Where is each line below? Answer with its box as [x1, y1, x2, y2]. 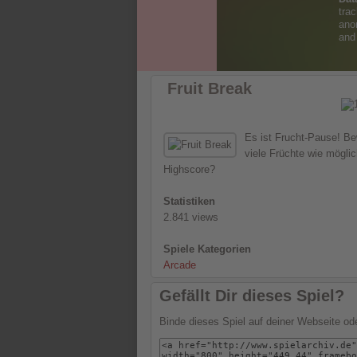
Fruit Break [167, 80, 252, 98]
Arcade [163, 259, 196, 272]
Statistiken [163, 195, 215, 208]
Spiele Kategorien [163, 243, 251, 256]
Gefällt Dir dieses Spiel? [159, 287, 344, 305]
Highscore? [163, 163, 215, 176]
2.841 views [163, 211, 218, 224]
